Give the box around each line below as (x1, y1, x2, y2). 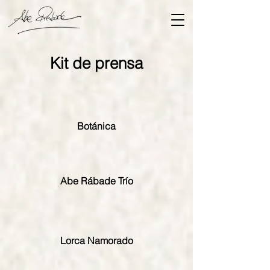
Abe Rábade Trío (60, 175, 133, 187)
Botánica (77, 120, 116, 132)
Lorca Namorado (60, 234, 133, 246)
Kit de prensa (50, 54, 143, 73)
